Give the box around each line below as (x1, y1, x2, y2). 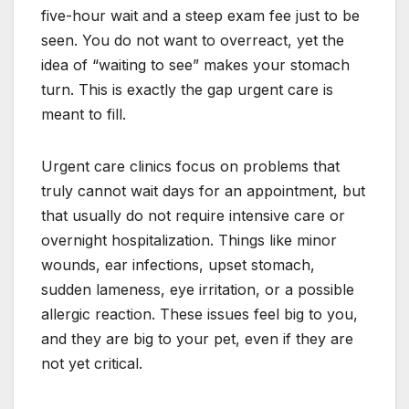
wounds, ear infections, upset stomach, (41, 255, 315, 274)
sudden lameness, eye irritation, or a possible (41, 279, 354, 299)
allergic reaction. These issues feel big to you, (41, 304, 358, 323)
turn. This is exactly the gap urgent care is (41, 79, 333, 99)
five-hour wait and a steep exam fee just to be (41, 5, 360, 25)
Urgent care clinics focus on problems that (41, 156, 340, 175)
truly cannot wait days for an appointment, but (41, 181, 365, 200)
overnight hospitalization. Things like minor (41, 230, 337, 249)
